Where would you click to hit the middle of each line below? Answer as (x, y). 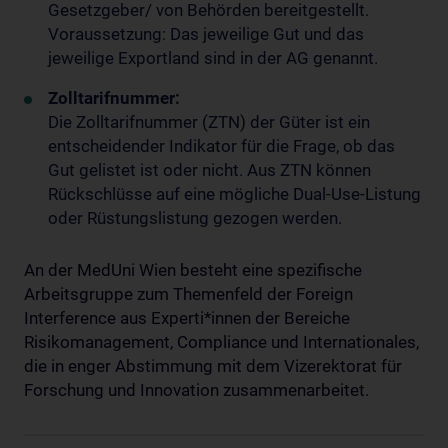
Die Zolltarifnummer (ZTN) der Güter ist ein (209, 122)
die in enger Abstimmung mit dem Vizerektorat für (213, 366)
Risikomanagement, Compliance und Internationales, (221, 342)
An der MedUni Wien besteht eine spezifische (193, 270)
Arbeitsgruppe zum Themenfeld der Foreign (188, 294)
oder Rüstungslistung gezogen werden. (195, 218)
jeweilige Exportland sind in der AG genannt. (213, 58)
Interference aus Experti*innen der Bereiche (187, 318)
